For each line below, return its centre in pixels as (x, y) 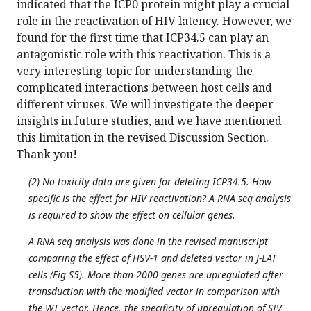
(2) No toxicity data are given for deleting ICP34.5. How (150, 182)
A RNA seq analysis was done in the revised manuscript (148, 242)
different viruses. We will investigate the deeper (145, 104)
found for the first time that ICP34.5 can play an (143, 38)
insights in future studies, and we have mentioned (149, 121)
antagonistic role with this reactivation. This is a (144, 54)
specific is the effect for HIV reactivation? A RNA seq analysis (160, 199)
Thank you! (47, 154)
